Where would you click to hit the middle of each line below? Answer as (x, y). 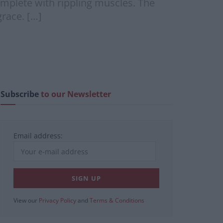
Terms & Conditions (117, 201)
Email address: (38, 136)
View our (26, 201)
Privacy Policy (57, 201)
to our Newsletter (76, 94)
